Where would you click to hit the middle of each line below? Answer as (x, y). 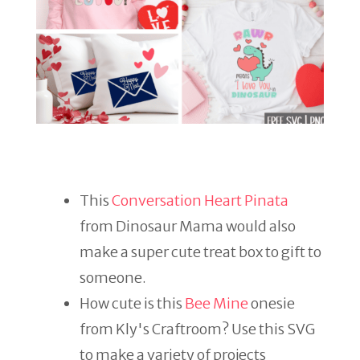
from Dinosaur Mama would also (188, 226)
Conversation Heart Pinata (200, 200)
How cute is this (132, 303)
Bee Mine (217, 303)
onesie (272, 303)
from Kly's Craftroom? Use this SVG (197, 329)
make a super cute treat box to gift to (200, 252)
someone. (113, 278)
